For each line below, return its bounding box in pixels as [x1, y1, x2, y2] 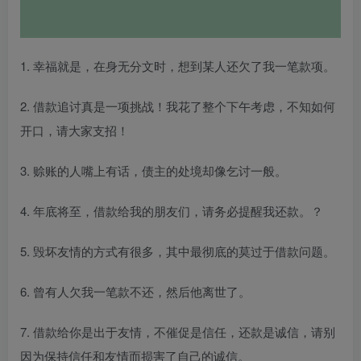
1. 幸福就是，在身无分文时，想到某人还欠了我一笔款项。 [20, 56, 335, 74]
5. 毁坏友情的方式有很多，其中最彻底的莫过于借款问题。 [20, 242, 335, 259]
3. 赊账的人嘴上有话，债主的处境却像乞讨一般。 [20, 161, 287, 179]
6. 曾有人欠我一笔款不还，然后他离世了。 [20, 282, 251, 300]
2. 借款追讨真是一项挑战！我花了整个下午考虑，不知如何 [20, 97, 335, 114]
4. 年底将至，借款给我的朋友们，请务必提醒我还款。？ [20, 201, 323, 219]
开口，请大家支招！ [20, 121, 129, 139]
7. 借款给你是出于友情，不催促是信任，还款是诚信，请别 [20, 322, 335, 340]
